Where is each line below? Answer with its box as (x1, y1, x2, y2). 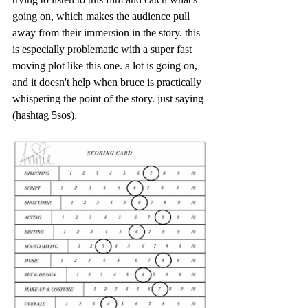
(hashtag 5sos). (12, 109, 82, 121)
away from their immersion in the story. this (12, 26, 203, 38)
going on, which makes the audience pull (12, 10, 192, 22)
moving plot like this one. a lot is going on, (12, 59, 200, 71)
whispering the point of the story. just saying (12, 92, 206, 104)
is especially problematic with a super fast (12, 43, 195, 55)
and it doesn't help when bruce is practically (12, 76, 204, 88)
